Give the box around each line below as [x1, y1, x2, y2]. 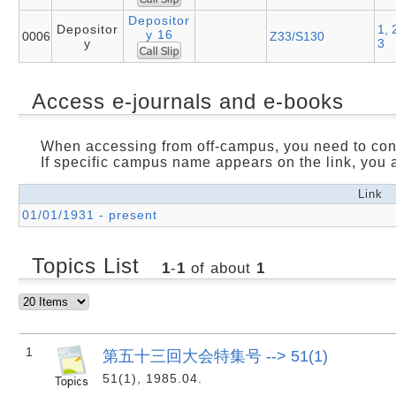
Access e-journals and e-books [32, 88, 344, 113]
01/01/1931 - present [22, 207, 157, 222]
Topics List [32, 253, 147, 278]
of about [185, 259, 256, 277]
